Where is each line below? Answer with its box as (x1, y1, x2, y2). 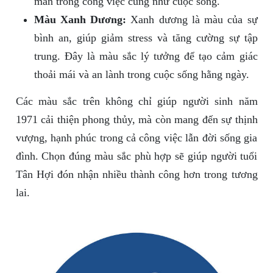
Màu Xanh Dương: (34, 13, 126, 26)
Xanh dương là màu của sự (126, 13, 258, 26)
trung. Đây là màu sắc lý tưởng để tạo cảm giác (34, 50, 258, 63)
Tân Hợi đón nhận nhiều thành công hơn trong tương (15, 168, 258, 181)
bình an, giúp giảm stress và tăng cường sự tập (34, 32, 258, 44)
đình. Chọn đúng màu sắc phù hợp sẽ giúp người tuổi (15, 150, 258, 163)
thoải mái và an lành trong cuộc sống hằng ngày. (34, 68, 249, 81)
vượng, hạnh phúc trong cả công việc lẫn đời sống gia (15, 132, 258, 144)
